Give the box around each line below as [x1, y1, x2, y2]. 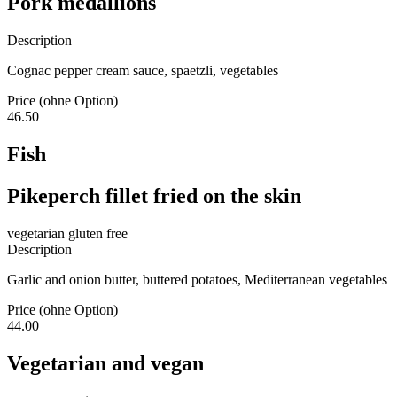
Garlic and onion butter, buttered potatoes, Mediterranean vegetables [7, 271, 387, 287]
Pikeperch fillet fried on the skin [7, 183, 301, 207]
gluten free [65, 225, 128, 241]
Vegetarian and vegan [7, 351, 204, 375]
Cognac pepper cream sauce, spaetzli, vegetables [7, 63, 278, 78]
